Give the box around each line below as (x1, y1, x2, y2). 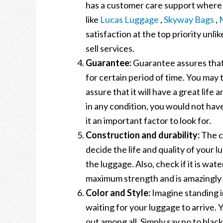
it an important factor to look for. (86, 114, 211, 126)
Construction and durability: (86, 129, 200, 140)
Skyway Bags (164, 13, 214, 25)
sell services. (86, 42, 134, 54)
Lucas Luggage (100, 13, 159, 25)
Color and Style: (86, 187, 152, 198)
